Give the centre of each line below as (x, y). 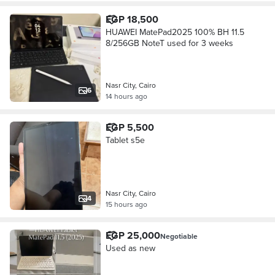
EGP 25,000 (133, 235)
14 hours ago (126, 96)
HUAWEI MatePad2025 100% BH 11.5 (175, 32)
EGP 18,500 (132, 19)
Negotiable (179, 236)
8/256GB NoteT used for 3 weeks (169, 43)
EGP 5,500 (130, 127)
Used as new (130, 248)
